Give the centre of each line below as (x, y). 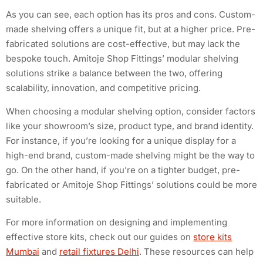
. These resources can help (196, 251)
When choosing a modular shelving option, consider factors (131, 111)
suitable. (23, 199)
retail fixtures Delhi (99, 251)
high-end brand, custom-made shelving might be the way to (130, 155)
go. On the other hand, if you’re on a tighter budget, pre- (123, 170)
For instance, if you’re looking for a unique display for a (121, 140)
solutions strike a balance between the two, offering (114, 73)
